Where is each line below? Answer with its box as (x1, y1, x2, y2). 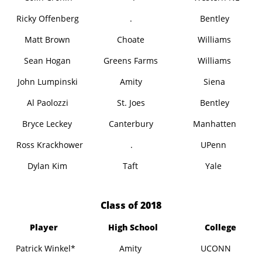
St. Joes (116, 97, 145, 108)
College (204, 222, 236, 233)
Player (30, 222, 58, 233)
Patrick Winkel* (16, 243, 76, 254)
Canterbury (108, 118, 153, 129)
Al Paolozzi (26, 97, 68, 108)
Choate (117, 34, 145, 45)
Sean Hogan (24, 55, 71, 66)
